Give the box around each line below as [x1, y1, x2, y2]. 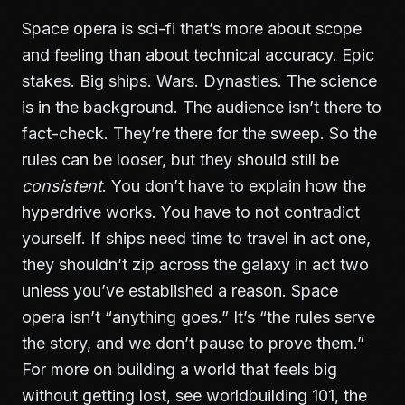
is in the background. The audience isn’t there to [22, 98, 381, 117]
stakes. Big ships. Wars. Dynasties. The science [22, 71, 377, 90]
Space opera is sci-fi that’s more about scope [22, 19, 362, 38]
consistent [22, 176, 102, 195]
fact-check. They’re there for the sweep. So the [22, 124, 377, 143]
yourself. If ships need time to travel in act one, [22, 229, 371, 248]
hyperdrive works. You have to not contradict [22, 202, 360, 221]
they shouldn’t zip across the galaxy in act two [22, 255, 369, 274]
